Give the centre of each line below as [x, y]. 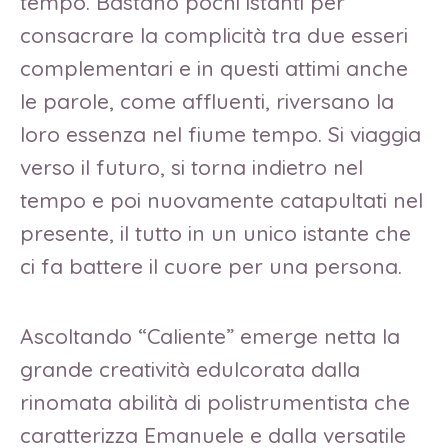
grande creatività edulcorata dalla [190, 368]
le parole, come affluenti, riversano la [207, 100]
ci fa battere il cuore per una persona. [211, 265]
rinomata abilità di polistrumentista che [215, 401]
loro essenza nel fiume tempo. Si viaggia [220, 133]
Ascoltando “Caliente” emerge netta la [210, 335]
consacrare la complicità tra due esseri [214, 34]
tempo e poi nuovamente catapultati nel [221, 199]
